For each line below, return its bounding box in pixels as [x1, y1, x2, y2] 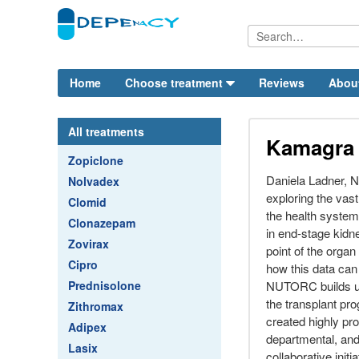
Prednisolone [68, 277, 141, 293]
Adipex [68, 319, 107, 335]
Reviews [259, 75, 305, 91]
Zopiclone [68, 152, 123, 168]
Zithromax [68, 298, 123, 314]
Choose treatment [125, 75, 223, 91]
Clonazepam [68, 215, 135, 231]
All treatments [68, 123, 144, 139]
